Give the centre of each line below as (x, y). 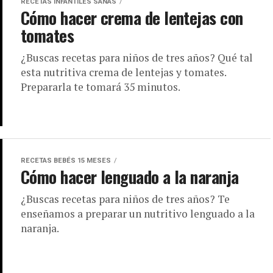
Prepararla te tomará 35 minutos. (101, 87)
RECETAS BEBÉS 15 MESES (66, 160)
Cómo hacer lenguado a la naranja (130, 176)
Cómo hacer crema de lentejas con (132, 18)
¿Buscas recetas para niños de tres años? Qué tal (137, 58)
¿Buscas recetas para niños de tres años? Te (125, 199)
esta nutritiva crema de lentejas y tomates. (123, 73)
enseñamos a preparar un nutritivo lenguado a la (138, 213)
